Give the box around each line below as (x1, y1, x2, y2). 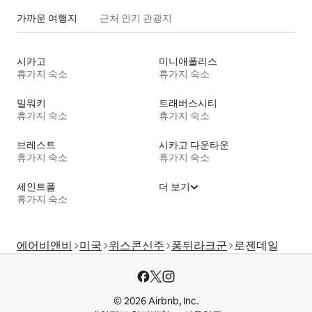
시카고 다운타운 (159, 139, 229, 152)
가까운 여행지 (17, 12, 77, 25)
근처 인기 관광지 (100, 12, 172, 25)
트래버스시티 (159, 97, 217, 110)
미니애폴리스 (159, 55, 217, 68)
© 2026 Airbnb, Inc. (114, 295, 198, 308)
